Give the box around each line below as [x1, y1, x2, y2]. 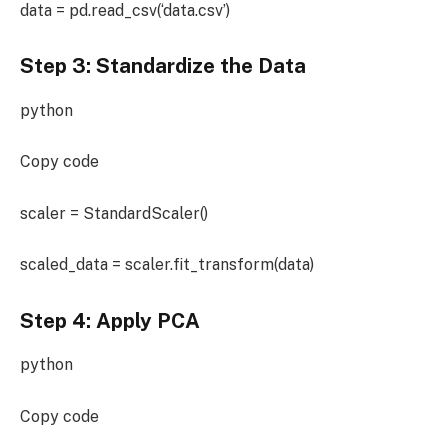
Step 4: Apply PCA [20, 308, 200, 333]
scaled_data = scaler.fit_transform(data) [20, 255, 314, 275]
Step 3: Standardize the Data [20, 54, 306, 79]
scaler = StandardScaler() [20, 203, 208, 223]
